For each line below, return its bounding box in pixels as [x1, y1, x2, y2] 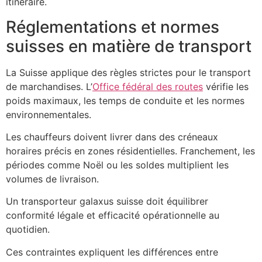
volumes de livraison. [6, 173, 99, 185]
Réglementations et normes [6, 16, 219, 37]
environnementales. [6, 108, 91, 120]
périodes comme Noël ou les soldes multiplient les [6, 158, 229, 171]
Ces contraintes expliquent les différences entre [6, 246, 218, 258]
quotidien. [6, 223, 50, 236]
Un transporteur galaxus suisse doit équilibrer [6, 195, 208, 208]
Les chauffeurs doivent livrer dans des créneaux [6, 130, 218, 143]
